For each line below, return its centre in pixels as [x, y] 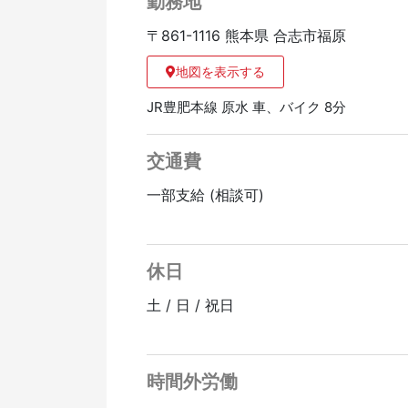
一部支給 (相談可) [206, 195]
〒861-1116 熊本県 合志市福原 [247, 36]
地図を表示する [221, 72]
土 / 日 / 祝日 [191, 306]
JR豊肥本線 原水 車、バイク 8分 [247, 107]
